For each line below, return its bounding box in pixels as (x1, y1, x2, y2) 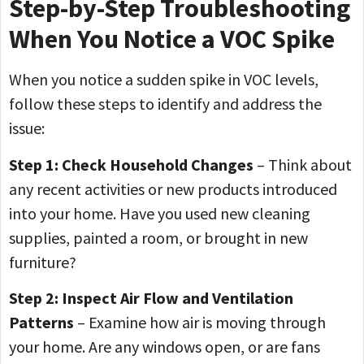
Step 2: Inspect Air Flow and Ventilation (9, 288, 293, 309)
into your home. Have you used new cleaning (9, 202, 310, 223)
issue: (9, 118, 45, 139)
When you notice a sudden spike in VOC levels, (9, 69, 318, 90)
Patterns (9, 312, 74, 333)
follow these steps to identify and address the (9, 93, 322, 115)
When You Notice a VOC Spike (9, 23, 335, 56)
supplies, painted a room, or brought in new (9, 227, 308, 248)
